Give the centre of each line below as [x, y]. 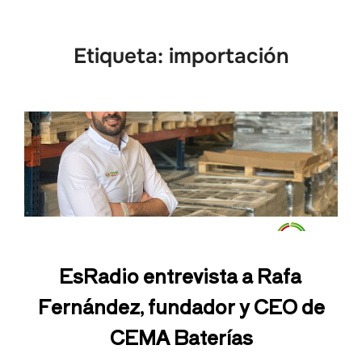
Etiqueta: [121, 56]
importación [229, 56]
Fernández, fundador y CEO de [181, 306]
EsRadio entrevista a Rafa [180, 276]
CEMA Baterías [181, 337]
